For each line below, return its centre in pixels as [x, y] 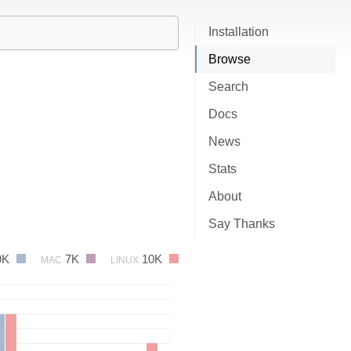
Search [228, 87]
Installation [239, 32]
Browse [230, 59]
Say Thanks [242, 224]
